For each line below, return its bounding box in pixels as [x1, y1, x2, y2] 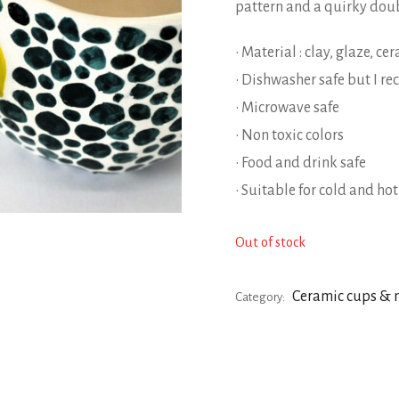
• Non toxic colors [234, 126, 344, 143]
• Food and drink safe [234, 154, 366, 171]
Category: [234, 289, 287, 304]
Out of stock [234, 234, 305, 249]
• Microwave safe [234, 99, 339, 116]
